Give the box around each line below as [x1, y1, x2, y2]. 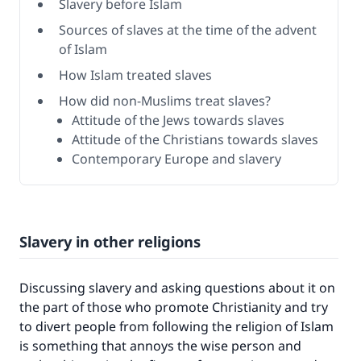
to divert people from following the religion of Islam [19, 317, 334, 335]
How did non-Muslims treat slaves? [59, 92, 274, 110]
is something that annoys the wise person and [19, 337, 301, 355]
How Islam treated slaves [59, 66, 215, 84]
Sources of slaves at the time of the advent [59, 21, 317, 39]
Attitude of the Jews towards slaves [72, 111, 284, 129]
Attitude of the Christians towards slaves [72, 131, 318, 148]
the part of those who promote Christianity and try [19, 298, 328, 316]
